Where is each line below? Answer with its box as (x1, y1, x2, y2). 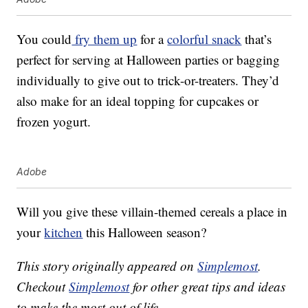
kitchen (44, 223, 83, 241)
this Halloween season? (82, 223, 207, 241)
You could (16, 30, 72, 48)
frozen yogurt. (16, 113, 91, 131)
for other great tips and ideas (129, 278, 286, 296)
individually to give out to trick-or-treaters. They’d (16, 71, 280, 89)
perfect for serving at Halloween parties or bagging (16, 51, 280, 69)
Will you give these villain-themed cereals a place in (16, 203, 288, 221)
